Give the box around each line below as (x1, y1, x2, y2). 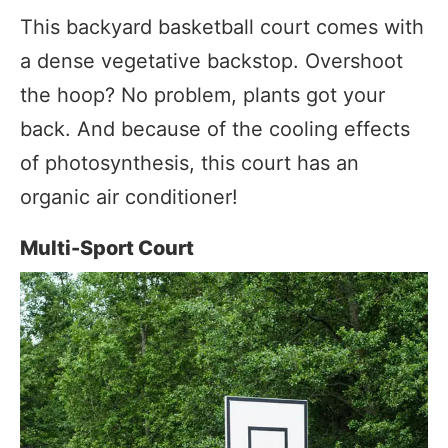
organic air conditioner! (20, 185, 238, 210)
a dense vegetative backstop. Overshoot (20, 49, 403, 74)
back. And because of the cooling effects (20, 117, 410, 142)
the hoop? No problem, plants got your (20, 83, 385, 108)
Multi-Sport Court (20, 236, 194, 261)
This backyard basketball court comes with (20, 15, 424, 40)
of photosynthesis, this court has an (20, 151, 359, 176)
